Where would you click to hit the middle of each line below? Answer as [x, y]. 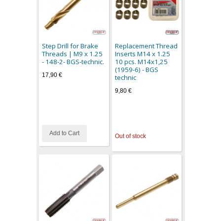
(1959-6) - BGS [136, 70]
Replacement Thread [146, 46]
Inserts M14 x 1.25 [142, 54]
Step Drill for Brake [70, 46]
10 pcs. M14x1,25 [141, 62]
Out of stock [130, 136]
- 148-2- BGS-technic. [73, 62]
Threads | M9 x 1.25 [73, 54]
